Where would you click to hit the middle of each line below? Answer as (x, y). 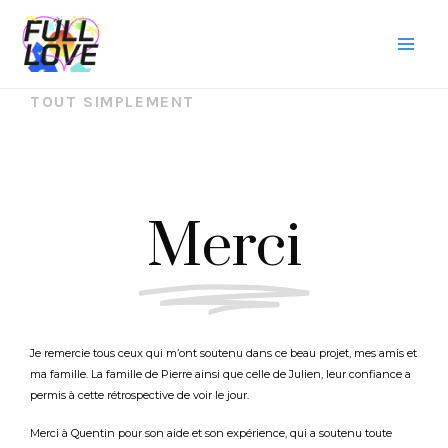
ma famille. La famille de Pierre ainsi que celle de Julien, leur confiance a (220, 373)
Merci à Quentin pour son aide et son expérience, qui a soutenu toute (211, 433)
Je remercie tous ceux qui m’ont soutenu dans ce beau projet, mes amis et (223, 352)
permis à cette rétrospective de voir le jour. (141, 394)
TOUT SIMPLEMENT (112, 101)
